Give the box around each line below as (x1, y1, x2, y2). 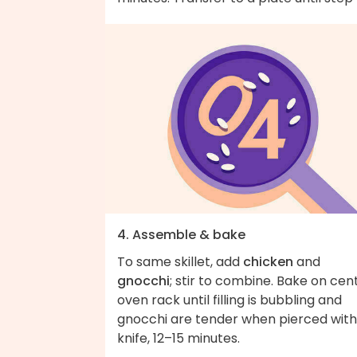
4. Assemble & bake (117, 226, 245, 245)
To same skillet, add (117, 253, 243, 272)
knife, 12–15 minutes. (117, 329, 240, 348)
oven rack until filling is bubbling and (117, 291, 342, 310)
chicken (243, 253, 293, 272)
